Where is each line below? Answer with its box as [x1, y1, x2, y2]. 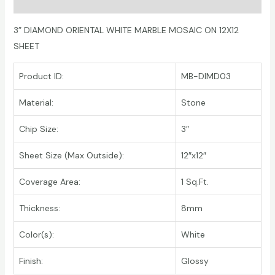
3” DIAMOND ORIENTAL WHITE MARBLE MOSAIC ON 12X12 [13, 24, 239, 36]
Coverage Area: [18, 176, 80, 187]
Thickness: [18, 202, 60, 214]
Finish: [18, 255, 43, 266]
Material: [18, 96, 53, 108]
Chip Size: [18, 123, 58, 134]
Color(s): [18, 228, 54, 240]
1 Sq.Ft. [180, 176, 209, 187]
